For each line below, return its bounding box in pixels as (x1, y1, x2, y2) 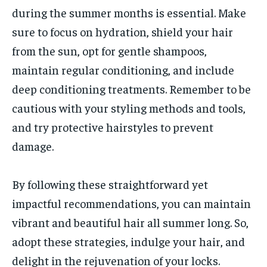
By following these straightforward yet (12, 176, 208, 192)
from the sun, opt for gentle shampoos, (12, 43, 207, 58)
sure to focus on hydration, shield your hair (12, 24, 233, 39)
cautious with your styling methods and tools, (12, 100, 246, 116)
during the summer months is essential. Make (12, 5, 246, 20)
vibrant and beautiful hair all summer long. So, (12, 215, 249, 230)
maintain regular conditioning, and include (12, 62, 234, 77)
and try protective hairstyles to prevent (12, 119, 213, 135)
